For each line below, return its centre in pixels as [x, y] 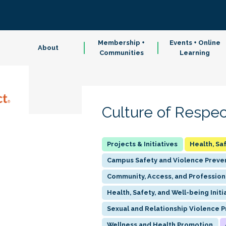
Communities [121, 53]
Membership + [122, 43]
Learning [195, 53]
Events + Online [195, 43]
